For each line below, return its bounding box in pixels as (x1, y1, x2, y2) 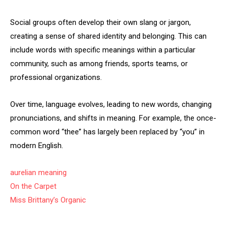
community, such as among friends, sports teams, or (10, 59, 188, 68)
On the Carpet (10, 182, 56, 191)
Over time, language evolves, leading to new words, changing (10, 100, 212, 109)
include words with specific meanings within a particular (10, 45, 195, 54)
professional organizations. (10, 73, 102, 82)
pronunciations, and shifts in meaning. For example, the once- (10, 113, 216, 123)
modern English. (10, 141, 63, 150)
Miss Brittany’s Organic (10, 195, 86, 205)
